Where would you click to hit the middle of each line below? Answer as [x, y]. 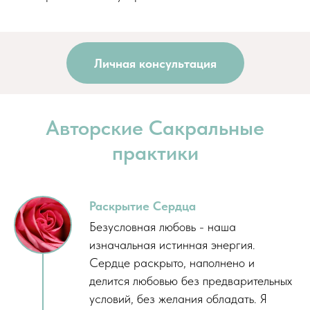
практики [155, 153]
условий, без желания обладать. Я [178, 299]
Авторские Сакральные [155, 128]
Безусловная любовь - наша [163, 227]
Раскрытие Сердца [143, 206]
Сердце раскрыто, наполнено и [172, 263]
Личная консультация [155, 63]
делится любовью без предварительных [191, 281]
